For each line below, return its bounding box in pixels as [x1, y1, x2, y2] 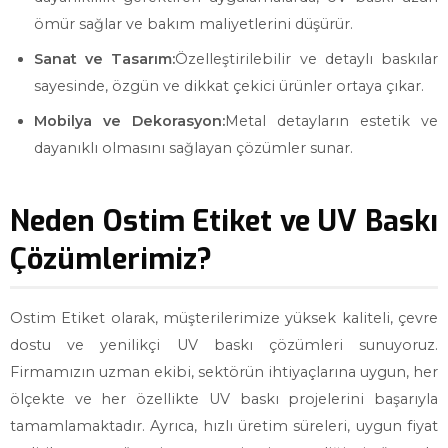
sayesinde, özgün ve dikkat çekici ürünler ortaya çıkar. [34, 77, 424, 95]
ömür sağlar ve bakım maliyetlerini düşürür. [34, 15, 353, 33]
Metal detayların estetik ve [225, 112, 438, 130]
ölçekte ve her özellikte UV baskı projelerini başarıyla [10, 390, 438, 408]
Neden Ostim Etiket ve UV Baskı [10, 202, 438, 240]
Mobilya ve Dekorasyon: [34, 112, 225, 130]
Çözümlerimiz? [10, 240, 212, 278]
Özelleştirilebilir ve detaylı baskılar [175, 50, 439, 68]
